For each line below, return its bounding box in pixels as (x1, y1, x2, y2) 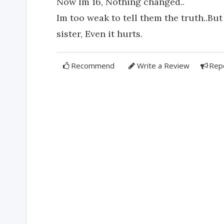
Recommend (71, 60, 115, 70)
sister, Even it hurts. (56, 28, 142, 39)
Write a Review (136, 60, 189, 70)
